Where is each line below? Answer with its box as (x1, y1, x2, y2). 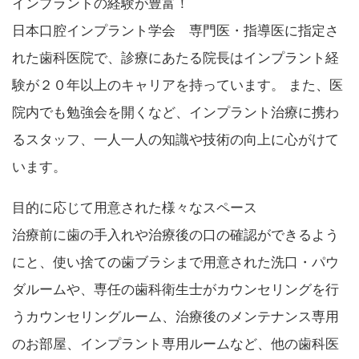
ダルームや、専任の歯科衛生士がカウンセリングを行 (12, 281, 339, 297)
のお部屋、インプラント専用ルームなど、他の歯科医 (12, 336, 339, 352)
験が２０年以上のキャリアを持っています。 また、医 (12, 77, 343, 93)
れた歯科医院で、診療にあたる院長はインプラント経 (12, 50, 339, 66)
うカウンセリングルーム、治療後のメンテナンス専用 (12, 309, 339, 325)
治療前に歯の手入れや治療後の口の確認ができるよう (12, 227, 339, 243)
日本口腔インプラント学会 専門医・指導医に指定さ (12, 22, 339, 38)
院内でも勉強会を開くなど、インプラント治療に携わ (12, 104, 339, 120)
